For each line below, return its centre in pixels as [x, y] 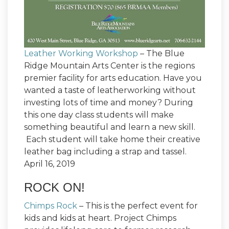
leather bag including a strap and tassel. [105, 152]
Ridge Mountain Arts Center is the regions [109, 66]
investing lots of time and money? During [109, 103]
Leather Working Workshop [81, 54]
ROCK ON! [54, 188]
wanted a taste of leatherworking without [110, 90]
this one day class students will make [99, 115]
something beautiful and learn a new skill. [110, 127]
